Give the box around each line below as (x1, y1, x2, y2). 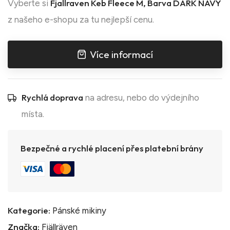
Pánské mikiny (52, 205, 106, 216)
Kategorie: (8, 204, 50, 216)
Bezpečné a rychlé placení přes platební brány (21, 142, 203, 154)
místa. (22, 108, 44, 119)
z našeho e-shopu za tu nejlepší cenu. (8, 14, 154, 25)
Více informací (90, 48, 154, 61)
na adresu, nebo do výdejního (83, 92, 199, 103)
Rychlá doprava (22, 91, 83, 103)
